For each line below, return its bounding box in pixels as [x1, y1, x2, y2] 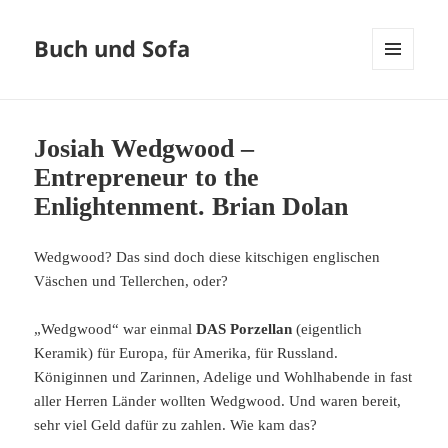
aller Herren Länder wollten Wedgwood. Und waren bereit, [34, 393, 402, 410]
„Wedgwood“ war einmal [34, 321, 197, 338]
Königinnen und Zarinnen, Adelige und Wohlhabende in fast [34, 369, 413, 386]
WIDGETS [372, 103, 429, 121]
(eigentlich [292, 321, 363, 338]
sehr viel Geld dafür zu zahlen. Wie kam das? [34, 417, 318, 434]
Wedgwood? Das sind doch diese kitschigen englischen [34, 249, 381, 266]
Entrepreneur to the [34, 163, 260, 193]
